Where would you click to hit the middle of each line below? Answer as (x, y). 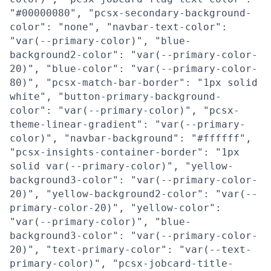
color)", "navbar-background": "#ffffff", (131, 138)
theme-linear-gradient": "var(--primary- (128, 124)
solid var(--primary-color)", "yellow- (122, 166)
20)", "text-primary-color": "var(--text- (131, 250)
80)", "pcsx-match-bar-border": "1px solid (134, 83)
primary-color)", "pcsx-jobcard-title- (122, 263)
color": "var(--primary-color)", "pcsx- (125, 110)
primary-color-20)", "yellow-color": (116, 208)
